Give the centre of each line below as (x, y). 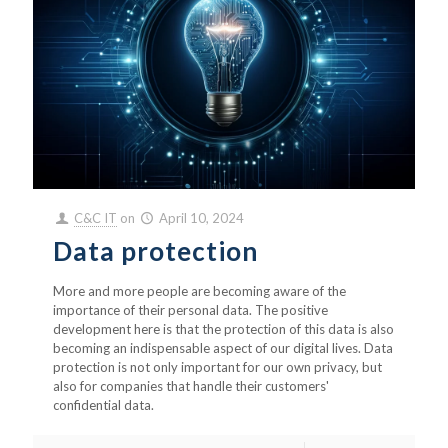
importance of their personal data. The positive (190, 310)
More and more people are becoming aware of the (199, 291)
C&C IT (96, 218)
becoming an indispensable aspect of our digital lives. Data (223, 348)
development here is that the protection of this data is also (223, 329)
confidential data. (103, 405)
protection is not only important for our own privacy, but (217, 367)
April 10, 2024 (202, 218)
